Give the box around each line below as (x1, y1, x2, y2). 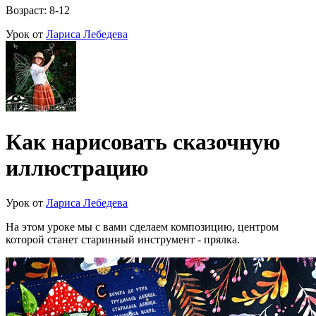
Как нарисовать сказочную (6, 129, 280, 155)
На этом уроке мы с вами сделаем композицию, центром (6, 220, 279, 233)
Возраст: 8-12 (6, 4, 70, 16)
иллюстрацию (6, 155, 148, 181)
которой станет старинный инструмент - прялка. (6, 233, 240, 245)
